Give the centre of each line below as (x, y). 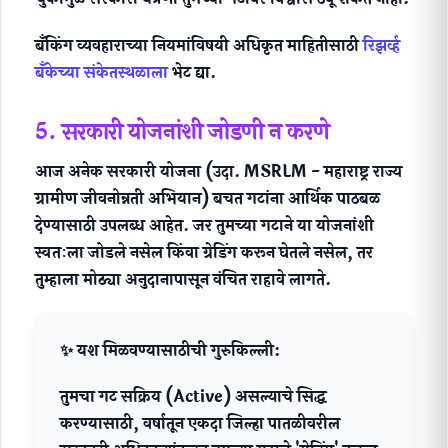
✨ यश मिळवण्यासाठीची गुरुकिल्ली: (170, 350)
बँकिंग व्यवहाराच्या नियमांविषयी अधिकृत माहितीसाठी (199, 45)
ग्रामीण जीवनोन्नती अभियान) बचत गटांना (161, 198)
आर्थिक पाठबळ (334, 198)
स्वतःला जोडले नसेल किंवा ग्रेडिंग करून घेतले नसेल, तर (204, 252)
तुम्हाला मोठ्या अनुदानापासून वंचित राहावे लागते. (183, 279)
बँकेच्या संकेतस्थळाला (101, 72)
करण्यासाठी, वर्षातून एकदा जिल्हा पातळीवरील (200, 423)
